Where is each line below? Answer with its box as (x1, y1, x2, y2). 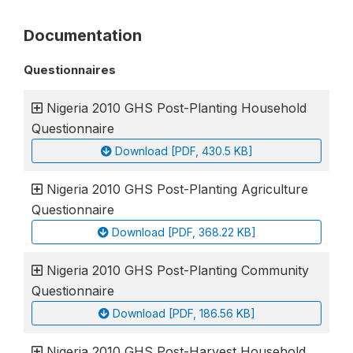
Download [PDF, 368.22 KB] (111, 225, 256, 239)
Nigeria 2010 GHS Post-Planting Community (46, 262, 309, 278)
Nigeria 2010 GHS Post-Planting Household (46, 99, 307, 116)
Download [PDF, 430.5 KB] (114, 143, 253, 158)
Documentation (24, 25, 142, 45)
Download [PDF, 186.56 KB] (112, 306, 255, 320)
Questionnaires (24, 61, 116, 77)
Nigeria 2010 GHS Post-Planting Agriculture (46, 180, 308, 197)
